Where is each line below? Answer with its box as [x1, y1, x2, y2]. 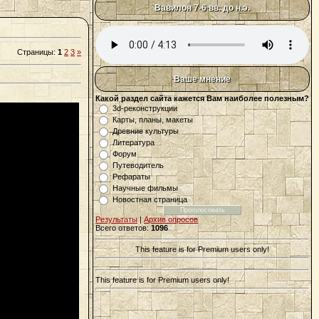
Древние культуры [113, 127, 179, 135]
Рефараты [113, 172, 150, 181]
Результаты [95, 215, 137, 224]
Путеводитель [113, 161, 164, 169]
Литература [113, 138, 155, 147]
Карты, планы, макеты [113, 115, 193, 124]
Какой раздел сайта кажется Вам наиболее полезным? [95, 94, 309, 103]
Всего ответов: [95, 224, 151, 232]
